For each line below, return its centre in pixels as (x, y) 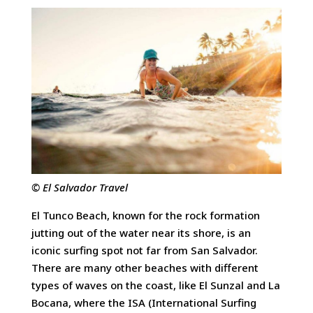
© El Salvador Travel (79, 188)
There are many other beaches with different (145, 267)
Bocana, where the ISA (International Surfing (144, 302)
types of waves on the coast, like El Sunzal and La (155, 285)
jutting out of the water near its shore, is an (141, 232)
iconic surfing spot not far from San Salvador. (144, 250)
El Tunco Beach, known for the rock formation (145, 215)
